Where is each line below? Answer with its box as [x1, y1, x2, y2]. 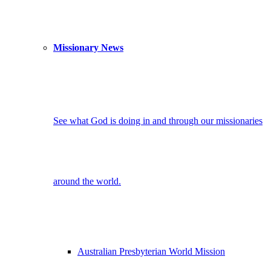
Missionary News [53, 42, 123, 53]
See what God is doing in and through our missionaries [53, 116, 263, 126]
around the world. [53, 176, 121, 187]
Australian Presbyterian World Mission [77, 246, 225, 257]
